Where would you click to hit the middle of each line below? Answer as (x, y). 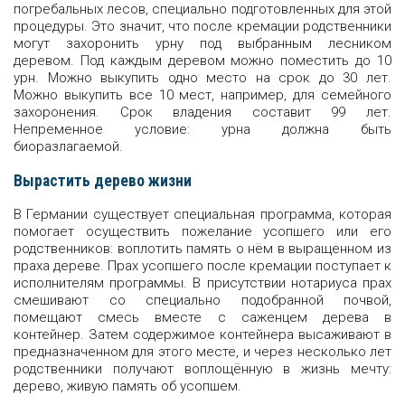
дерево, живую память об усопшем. (127, 386)
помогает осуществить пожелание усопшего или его (202, 231)
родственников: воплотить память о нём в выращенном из (202, 249)
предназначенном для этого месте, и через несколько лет (202, 352)
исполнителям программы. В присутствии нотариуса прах (202, 283)
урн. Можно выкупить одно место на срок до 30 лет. (202, 78)
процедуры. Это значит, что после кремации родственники (202, 26)
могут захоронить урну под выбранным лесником (202, 43)
